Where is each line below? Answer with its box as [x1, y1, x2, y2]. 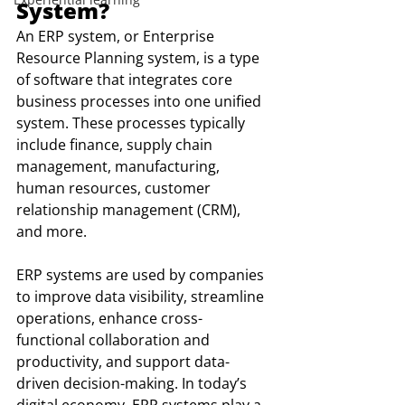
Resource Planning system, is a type [16, 48, 263, 68]
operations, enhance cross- [16, 308, 202, 328]
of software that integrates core [16, 70, 236, 89]
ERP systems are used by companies [16, 265, 268, 285]
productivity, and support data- [16, 352, 230, 372]
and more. [16, 221, 87, 241]
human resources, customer [16, 178, 214, 198]
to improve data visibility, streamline [16, 287, 268, 306]
